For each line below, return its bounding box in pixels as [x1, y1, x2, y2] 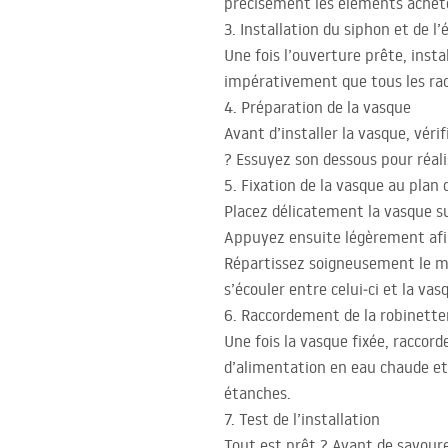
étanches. [224, 383, 291, 404]
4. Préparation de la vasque [224, 97, 411, 118]
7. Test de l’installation [224, 409, 380, 430]
